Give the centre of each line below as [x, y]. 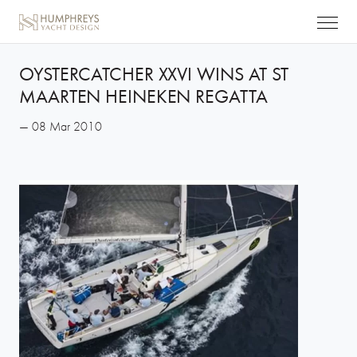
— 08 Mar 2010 [61, 126]
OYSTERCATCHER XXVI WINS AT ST [154, 74]
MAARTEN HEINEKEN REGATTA [143, 96]
